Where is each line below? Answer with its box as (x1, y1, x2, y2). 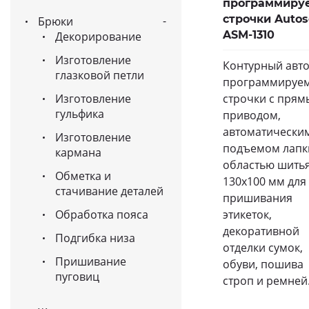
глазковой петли (55, 68, 144, 83)
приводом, (223, 107, 281, 123)
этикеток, (223, 206, 272, 222)
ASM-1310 (223, 28, 275, 41)
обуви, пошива (223, 256, 303, 272)
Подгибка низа (55, 230, 135, 246)
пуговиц (55, 269, 99, 284)
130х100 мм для (223, 173, 306, 189)
